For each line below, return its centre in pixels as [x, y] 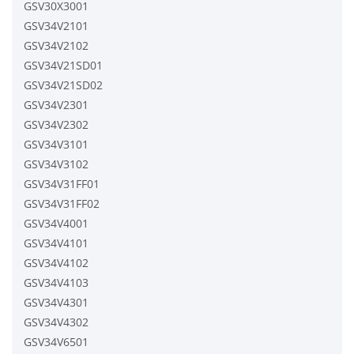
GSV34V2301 [56, 104]
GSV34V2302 [56, 124]
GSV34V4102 [56, 262]
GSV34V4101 [56, 243]
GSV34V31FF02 [62, 203]
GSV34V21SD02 [63, 85]
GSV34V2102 [56, 45]
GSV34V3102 [56, 164]
